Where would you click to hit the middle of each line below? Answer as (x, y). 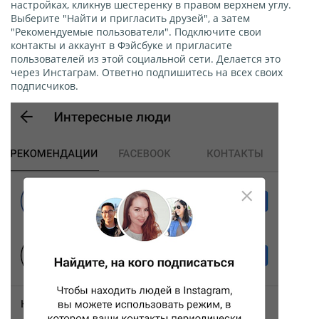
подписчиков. (45, 86)
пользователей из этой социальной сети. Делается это (146, 59)
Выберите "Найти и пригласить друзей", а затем (130, 19)
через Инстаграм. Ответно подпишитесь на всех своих (147, 73)
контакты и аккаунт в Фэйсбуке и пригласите (121, 46)
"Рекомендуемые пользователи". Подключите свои (136, 32)
